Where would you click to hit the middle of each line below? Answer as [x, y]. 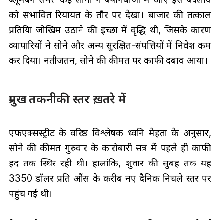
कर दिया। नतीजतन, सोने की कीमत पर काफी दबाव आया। [108, 60]
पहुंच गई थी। [30, 194]
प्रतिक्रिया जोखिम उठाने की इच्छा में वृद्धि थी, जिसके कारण [110, 30]
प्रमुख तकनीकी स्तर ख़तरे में [67, 99]
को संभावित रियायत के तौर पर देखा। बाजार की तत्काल [110, 14]
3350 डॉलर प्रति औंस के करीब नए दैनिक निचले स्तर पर [110, 179]
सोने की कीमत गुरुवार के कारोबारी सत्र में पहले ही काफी [110, 148]
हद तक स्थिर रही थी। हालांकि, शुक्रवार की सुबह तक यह [110, 163]
